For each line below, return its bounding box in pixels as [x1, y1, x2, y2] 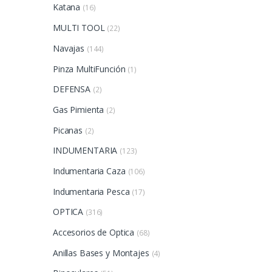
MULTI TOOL [53, 22, 105, 34]
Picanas [53, 124, 83, 136]
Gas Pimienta [53, 103, 104, 115]
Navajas [53, 42, 85, 54]
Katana [53, 1, 81, 13]
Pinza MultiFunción [53, 63, 126, 75]
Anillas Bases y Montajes [53, 246, 149, 259]
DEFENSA [53, 83, 91, 95]
